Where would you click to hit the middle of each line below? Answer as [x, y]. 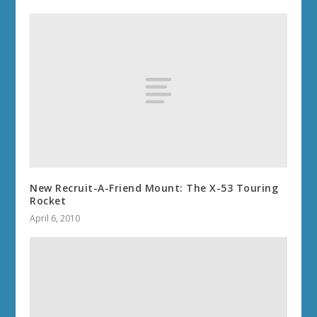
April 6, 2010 [55, 219]
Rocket [48, 201]
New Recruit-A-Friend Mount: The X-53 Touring [154, 188]
